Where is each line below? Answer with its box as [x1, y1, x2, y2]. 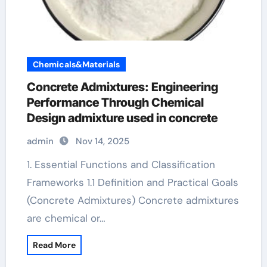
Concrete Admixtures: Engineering [26, 80, 218, 94]
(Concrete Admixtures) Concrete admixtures [26, 194, 239, 207]
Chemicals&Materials [32, 59, 120, 70]
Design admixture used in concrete [26, 111, 218, 125]
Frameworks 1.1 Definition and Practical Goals [26, 176, 238, 189]
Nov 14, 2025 [75, 135, 129, 147]
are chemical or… [26, 212, 105, 225]
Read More [32, 240, 76, 250]
